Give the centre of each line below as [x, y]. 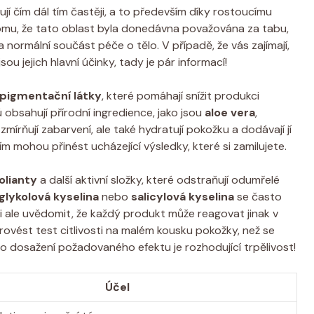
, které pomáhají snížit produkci [180, 95]
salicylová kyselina [183, 196]
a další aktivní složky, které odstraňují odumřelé [158, 179]
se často [258, 196]
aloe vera [230, 112]
